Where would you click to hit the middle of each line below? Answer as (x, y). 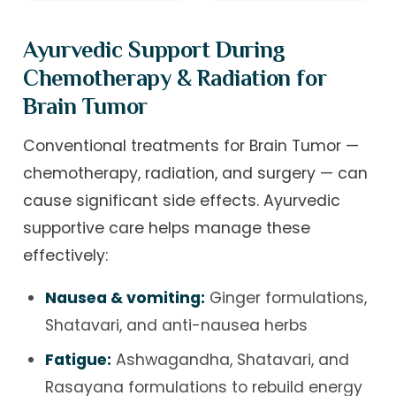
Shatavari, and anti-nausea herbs (176, 326)
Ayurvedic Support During (154, 49)
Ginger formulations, (286, 298)
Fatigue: (78, 360)
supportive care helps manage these (167, 228)
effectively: (66, 255)
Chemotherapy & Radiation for (175, 77)
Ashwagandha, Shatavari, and (230, 360)
